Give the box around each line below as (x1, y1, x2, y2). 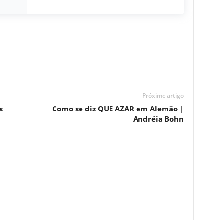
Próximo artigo (142, 91, 184, 100)
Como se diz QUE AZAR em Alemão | (52, 104, 184, 114)
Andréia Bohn (133, 114, 184, 124)
